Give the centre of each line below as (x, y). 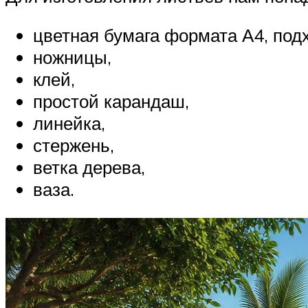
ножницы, (72, 57)
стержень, (74, 145)
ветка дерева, (89, 167)
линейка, (69, 123)
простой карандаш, (111, 101)
